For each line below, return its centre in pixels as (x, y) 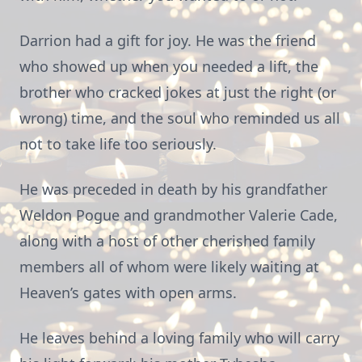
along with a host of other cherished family (167, 241)
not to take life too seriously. (118, 144)
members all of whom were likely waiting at (169, 267)
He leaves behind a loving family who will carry (179, 338)
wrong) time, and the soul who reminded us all (180, 118)
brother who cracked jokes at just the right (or (178, 92)
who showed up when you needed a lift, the (169, 66)
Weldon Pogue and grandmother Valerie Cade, (179, 215)
